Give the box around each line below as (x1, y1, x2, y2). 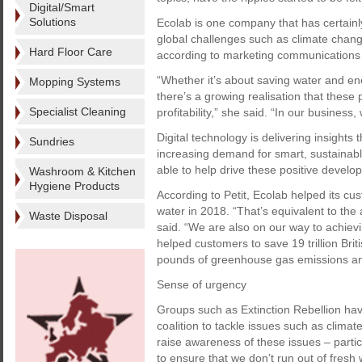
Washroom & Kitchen (29, 165, 136, 178)
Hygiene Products (29, 179, 120, 192)
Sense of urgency (157, 278, 246, 291)
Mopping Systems (29, 75, 120, 88)
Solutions (29, 15, 76, 28)
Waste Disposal (29, 209, 107, 222)
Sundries (29, 135, 74, 148)
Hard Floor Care (29, 45, 112, 58)
